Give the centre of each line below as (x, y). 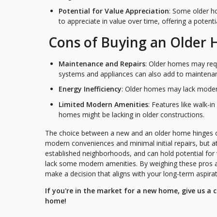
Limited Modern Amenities (103, 104)
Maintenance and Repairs (102, 63)
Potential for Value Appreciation (114, 11)
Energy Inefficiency (90, 89)
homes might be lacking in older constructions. (132, 114)
